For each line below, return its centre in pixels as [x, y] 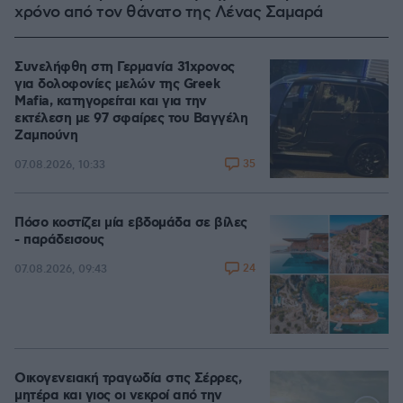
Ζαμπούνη [46, 136]
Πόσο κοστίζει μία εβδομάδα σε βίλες [131, 223]
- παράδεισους [59, 240]
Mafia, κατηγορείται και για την [111, 102]
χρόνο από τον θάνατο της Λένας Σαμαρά [169, 13]
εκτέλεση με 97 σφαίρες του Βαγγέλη [131, 119]
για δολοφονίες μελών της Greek [117, 85]
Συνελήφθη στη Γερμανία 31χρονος [125, 67]
